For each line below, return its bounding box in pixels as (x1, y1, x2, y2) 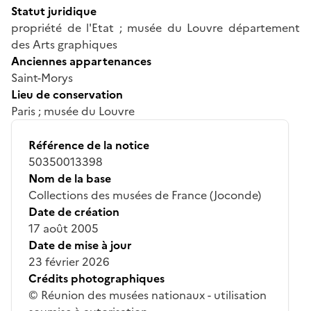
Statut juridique (11, 2, 96, 19)
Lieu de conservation (11, 85, 123, 103)
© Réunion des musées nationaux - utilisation (28, 286, 267, 303)
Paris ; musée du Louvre (11, 102, 135, 119)
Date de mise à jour (28, 236, 132, 253)
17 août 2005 (28, 219, 99, 237)
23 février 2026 (28, 253, 110, 270)
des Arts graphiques (11, 35, 117, 53)
